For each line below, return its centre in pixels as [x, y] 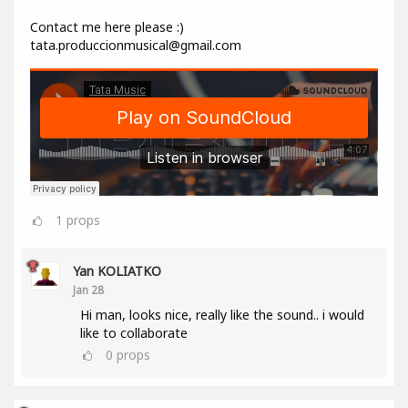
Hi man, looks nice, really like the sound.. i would [222, 315]
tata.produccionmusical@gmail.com [136, 46]
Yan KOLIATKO [117, 271]
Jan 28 [88, 290]
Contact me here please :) [107, 27]
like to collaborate [134, 333]
